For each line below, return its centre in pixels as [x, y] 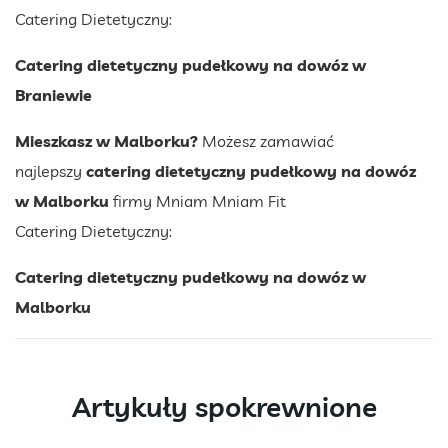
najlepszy [50, 170]
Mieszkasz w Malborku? [106, 140]
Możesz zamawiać [266, 140]
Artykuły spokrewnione [224, 406]
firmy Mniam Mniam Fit [197, 200]
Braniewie [53, 94]
